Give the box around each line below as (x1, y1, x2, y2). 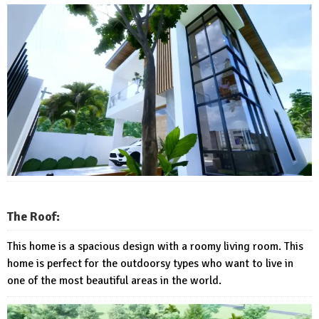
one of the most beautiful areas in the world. (7, 273, 221, 288)
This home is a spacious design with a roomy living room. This (7, 239, 303, 253)
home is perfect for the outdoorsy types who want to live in (7, 256, 293, 271)
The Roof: (7, 208, 60, 224)
